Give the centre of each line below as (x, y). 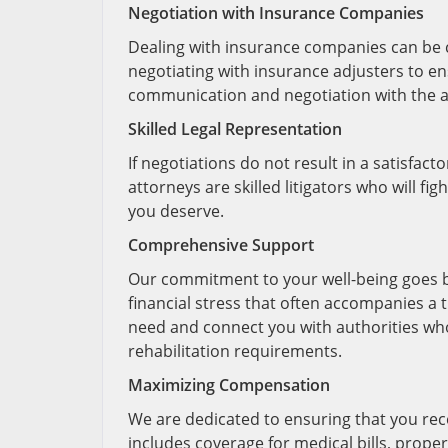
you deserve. (176, 211)
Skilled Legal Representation (235, 129)
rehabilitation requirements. (235, 351)
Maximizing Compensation (229, 385)
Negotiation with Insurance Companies (276, 13)
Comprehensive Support (221, 245)
